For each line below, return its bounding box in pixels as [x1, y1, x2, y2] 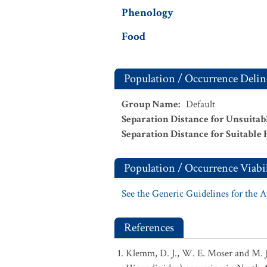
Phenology [122, 5, 173, 20]
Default [186, 98, 215, 111]
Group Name [122, 98, 178, 111]
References [124, 220, 174, 235]
